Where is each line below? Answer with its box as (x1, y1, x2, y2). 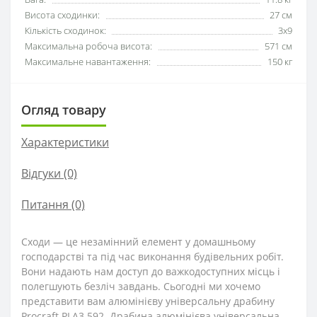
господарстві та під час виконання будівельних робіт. (21, 250, 284, 263)
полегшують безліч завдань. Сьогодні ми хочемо (21, 279, 260, 293)
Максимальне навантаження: (25, 55, 151, 68)
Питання (21, 197, 69, 212)
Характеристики (21, 134, 109, 150)
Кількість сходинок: (25, 24, 106, 37)
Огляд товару (21, 101, 106, 118)
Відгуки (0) (21, 166, 77, 181)
